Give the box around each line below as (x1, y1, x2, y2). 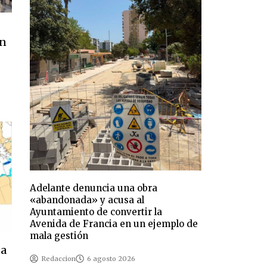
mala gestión (30, 230, 89, 242)
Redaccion (41, 254, 76, 263)
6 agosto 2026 (87, 254, 136, 263)
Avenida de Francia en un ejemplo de (30, 218, 198, 230)
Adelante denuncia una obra (30, 182, 158, 194)
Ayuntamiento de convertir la (30, 206, 163, 218)
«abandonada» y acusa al (30, 194, 145, 206)
